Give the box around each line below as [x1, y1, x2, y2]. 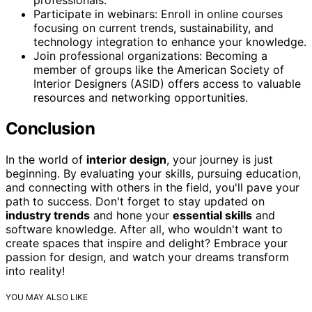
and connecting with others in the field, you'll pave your [6, 180, 299, 194]
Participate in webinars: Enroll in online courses [33, 6, 283, 21]
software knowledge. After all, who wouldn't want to [6, 221, 283, 236]
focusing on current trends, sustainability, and [33, 20, 274, 35]
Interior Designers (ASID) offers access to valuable [33, 76, 301, 91]
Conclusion [6, 118, 95, 139]
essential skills [173, 208, 252, 222]
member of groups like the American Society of [33, 62, 284, 77]
